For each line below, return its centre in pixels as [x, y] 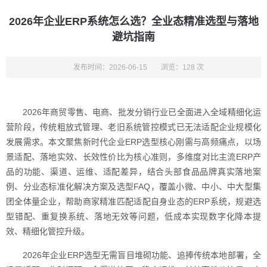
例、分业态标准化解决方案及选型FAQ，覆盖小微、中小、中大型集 [133, 187]
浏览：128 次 [182, 67]
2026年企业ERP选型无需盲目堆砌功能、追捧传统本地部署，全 [142, 255]
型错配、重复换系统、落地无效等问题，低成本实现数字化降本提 [133, 216]
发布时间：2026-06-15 [110, 67]
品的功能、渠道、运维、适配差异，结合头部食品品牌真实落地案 [133, 172]
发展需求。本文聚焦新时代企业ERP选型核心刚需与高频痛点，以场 [133, 142]
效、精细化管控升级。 [48, 231]
